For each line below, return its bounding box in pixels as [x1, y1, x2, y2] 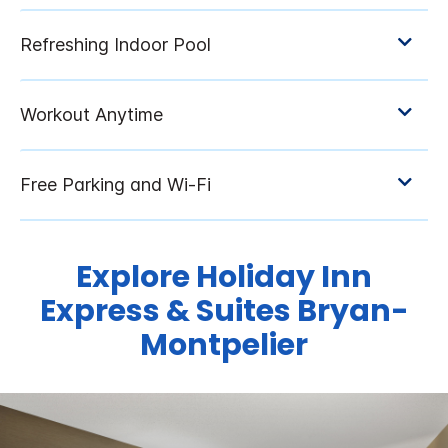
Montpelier [140, 324, 308, 367]
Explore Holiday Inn [76, 256, 372, 299]
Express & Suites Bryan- [39, 290, 409, 333]
